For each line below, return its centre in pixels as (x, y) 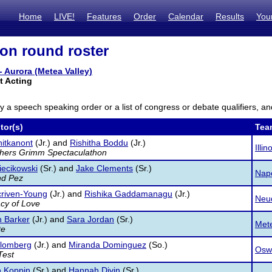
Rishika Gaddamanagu (128, 194)
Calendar (186, 16)
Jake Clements (104, 168)
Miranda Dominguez (107, 245)
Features (104, 16)
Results (230, 16)
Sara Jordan (90, 219)
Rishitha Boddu (99, 143)
